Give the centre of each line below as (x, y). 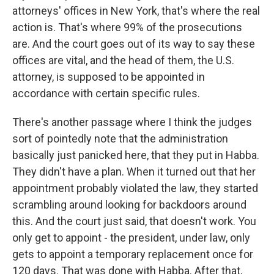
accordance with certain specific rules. (106, 93)
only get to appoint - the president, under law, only (131, 238)
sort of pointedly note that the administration (120, 139)
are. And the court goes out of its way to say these (134, 44)
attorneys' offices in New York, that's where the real (136, 11)
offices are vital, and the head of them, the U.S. (123, 60)
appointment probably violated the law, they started (135, 188)
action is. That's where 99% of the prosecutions (127, 27)
